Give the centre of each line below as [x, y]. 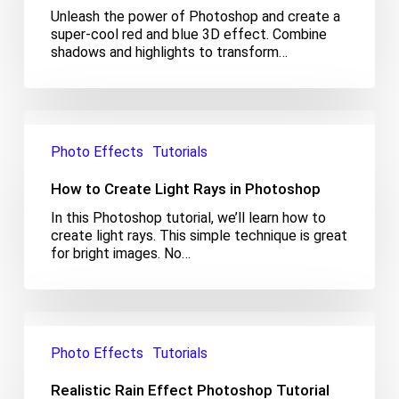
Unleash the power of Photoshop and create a [195, 16]
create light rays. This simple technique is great [199, 235]
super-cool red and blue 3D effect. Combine [188, 34]
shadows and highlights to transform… [169, 52]
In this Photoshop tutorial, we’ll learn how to [188, 217]
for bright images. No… [120, 253]
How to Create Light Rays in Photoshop [185, 188]
